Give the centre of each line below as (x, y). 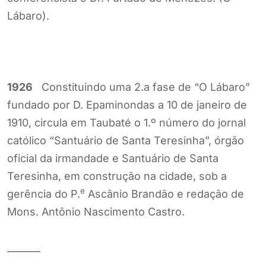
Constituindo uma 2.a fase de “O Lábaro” (141, 87)
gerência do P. (44, 194)
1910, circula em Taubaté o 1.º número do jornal (126, 122)
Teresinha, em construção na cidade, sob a (117, 176)
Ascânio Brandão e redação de (164, 194)
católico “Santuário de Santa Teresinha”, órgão (126, 140)
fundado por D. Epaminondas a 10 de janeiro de (127, 104)
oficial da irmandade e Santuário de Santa (113, 158)
